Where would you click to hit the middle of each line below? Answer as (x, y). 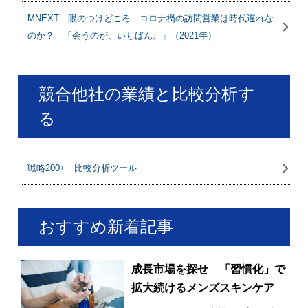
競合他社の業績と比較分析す (147, 94)
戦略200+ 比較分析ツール (82, 168)
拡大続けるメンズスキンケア (203, 288)
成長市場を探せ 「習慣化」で (209, 269)
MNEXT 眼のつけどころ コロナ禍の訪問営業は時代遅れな (151, 18)
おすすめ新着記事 (106, 227)
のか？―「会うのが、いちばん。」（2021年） (122, 35)
